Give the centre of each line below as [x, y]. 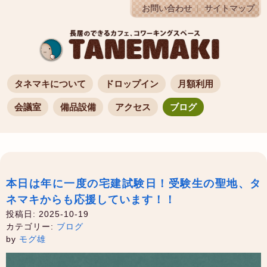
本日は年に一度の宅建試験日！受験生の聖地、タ [133, 183]
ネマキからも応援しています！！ [91, 199]
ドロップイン [132, 83]
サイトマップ [229, 9]
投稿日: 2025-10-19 [47, 214]
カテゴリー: [31, 226]
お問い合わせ [167, 9]
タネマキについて [50, 83]
